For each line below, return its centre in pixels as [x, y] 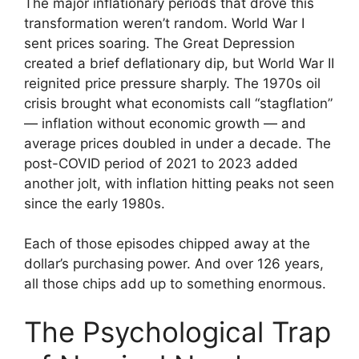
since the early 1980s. [95, 203]
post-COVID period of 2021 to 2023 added [161, 163]
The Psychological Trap [177, 331]
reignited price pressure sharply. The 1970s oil [172, 83]
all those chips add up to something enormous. [175, 284]
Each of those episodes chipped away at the [167, 244]
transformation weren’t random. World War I [164, 23]
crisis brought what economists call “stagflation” [178, 103]
